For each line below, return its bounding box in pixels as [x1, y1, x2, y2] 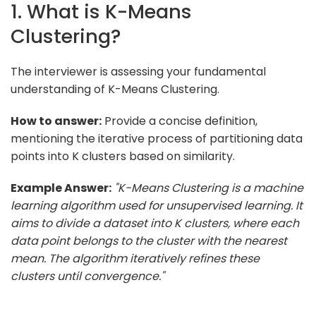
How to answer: [11, 112, 102, 129]
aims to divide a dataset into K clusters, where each [11, 214, 299, 231]
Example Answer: [11, 179, 111, 196]
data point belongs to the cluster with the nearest [11, 232, 287, 249]
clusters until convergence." [11, 267, 164, 284]
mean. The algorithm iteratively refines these [11, 250, 260, 267]
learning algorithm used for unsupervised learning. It [11, 197, 303, 214]
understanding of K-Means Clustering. [11, 80, 219, 97]
